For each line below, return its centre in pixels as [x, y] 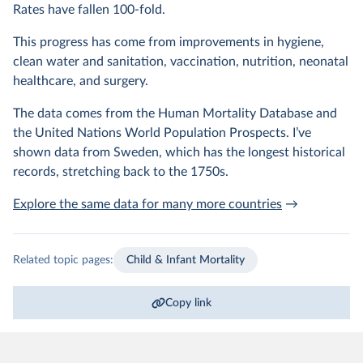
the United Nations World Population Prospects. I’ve [162, 133]
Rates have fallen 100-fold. [89, 10]
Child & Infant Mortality [186, 260]
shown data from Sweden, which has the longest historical [179, 152]
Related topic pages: [63, 260]
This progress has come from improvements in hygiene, [169, 42]
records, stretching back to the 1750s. [121, 172]
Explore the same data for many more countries [147, 204]
